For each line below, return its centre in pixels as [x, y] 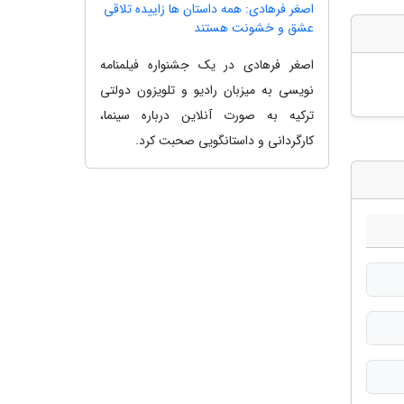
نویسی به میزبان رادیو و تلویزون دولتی [207, 90]
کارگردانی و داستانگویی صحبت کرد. [225, 140]
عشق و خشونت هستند [254, 28]
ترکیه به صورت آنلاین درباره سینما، [207, 115]
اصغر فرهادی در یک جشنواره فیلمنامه [207, 64]
